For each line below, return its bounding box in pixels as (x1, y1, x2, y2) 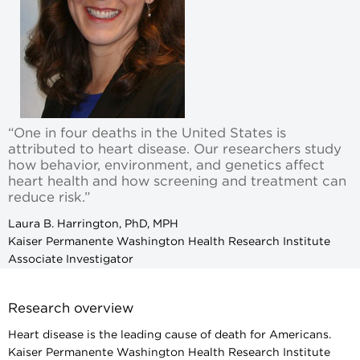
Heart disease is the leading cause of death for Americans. (8, 329, 331, 341)
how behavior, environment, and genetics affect (8, 158, 325, 172)
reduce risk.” (8, 190, 90, 204)
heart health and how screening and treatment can (8, 174, 346, 188)
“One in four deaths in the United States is (8, 126, 286, 140)
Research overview (8, 301, 133, 315)
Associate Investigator (8, 253, 133, 265)
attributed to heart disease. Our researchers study (8, 142, 342, 156)
